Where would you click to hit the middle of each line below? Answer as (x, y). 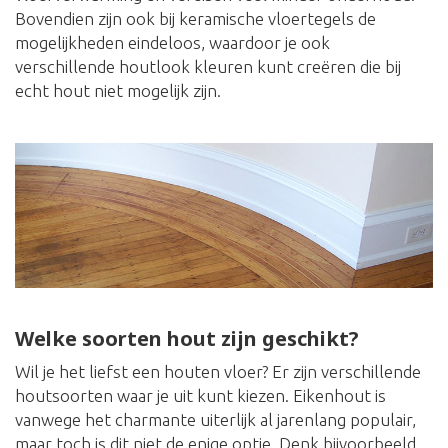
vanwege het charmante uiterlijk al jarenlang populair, (215, 420)
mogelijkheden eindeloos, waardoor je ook (172, 43)
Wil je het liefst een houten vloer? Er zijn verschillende (218, 372)
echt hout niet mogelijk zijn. (118, 91)
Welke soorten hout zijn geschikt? (187, 339)
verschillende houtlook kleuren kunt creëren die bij (208, 67)
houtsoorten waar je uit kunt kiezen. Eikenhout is (200, 396)
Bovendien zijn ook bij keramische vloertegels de (195, 19)
